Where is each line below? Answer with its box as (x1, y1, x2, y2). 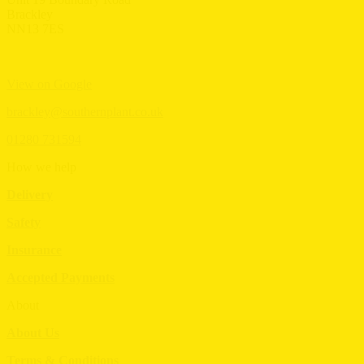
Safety (6, 215, 41, 230)
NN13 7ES (6, 22, 64, 37)
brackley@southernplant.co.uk (6, 105, 163, 119)
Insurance (6, 243, 62, 258)
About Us (6, 326, 59, 340)
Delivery (6, 188, 53, 202)
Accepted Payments (6, 271, 115, 285)
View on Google (6, 77, 92, 92)
